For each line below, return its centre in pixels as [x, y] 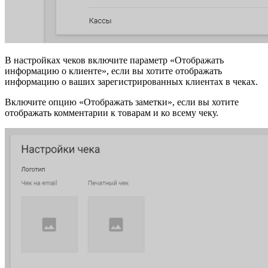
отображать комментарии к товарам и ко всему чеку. [112, 113]
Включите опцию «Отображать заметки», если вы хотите [122, 102]
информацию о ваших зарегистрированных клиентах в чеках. [131, 82]
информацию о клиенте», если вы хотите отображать [113, 71]
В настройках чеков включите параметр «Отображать [114, 60]
